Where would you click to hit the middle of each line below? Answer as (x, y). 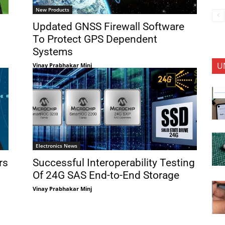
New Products (52, 10)
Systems (52, 52)
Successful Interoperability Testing (114, 163)
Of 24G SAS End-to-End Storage (106, 176)
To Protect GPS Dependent (95, 39)
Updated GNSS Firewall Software (108, 27)
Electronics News (56, 146)
